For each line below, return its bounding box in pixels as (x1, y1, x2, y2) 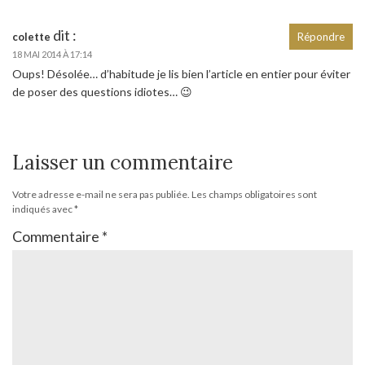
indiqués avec (12, 202, 74, 215)
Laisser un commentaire (12, 149, 233, 175)
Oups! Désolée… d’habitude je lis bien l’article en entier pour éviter (12, 66, 350, 81)
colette (12, 29, 51, 43)
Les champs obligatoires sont (191, 187, 317, 200)
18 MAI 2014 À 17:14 (12, 48, 92, 59)
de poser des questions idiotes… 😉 (12, 84, 192, 99)
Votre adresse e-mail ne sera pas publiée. (12, 187, 190, 200)
